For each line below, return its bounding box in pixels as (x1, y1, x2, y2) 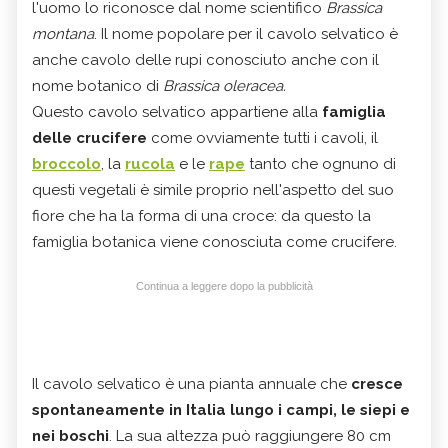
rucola (125, 154, 175, 173)
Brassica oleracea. (163, 76, 286, 95)
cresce (351, 374, 403, 393)
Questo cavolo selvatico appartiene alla (32, 102, 322, 121)
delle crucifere (32, 128, 147, 147)
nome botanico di (32, 76, 163, 95)
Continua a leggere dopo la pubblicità (135, 279, 313, 292)
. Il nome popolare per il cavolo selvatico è (94, 24, 398, 43)
